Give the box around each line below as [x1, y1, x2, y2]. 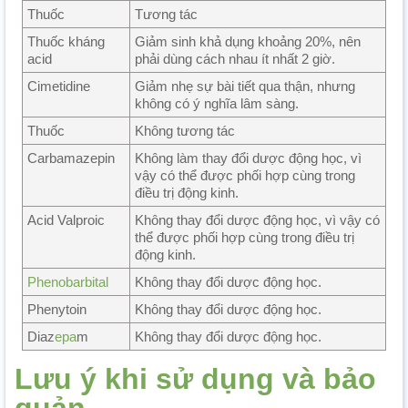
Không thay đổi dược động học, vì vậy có [135, 211, 380, 228]
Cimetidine [27, 77, 90, 94]
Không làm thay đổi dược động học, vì [135, 149, 362, 166]
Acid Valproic [27, 211, 105, 228]
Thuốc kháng [27, 33, 105, 49]
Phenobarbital [27, 273, 108, 290]
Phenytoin [27, 301, 87, 317]
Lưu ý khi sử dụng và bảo [15, 362, 376, 395]
